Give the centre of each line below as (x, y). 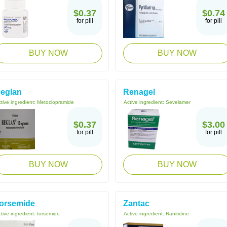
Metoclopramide (55, 102)
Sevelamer (178, 102)
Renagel (139, 92)
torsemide (48, 214)
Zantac (136, 203)
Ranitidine (177, 214)
